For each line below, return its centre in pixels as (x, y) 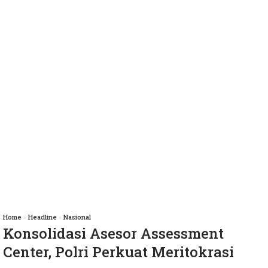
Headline (42, 217)
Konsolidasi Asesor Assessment (113, 234)
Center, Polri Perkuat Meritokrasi (118, 252)
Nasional (77, 217)
